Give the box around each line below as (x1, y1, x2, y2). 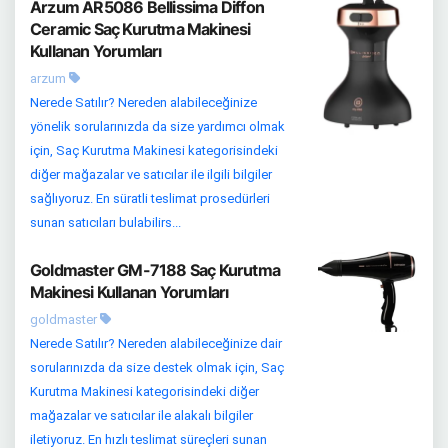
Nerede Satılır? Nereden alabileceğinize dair (30, 336, 282, 351)
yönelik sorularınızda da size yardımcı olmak (30, 119, 285, 134)
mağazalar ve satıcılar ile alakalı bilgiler (30, 408, 253, 423)
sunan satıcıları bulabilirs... (30, 215, 181, 230)
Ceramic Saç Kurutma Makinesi (30, 19, 251, 39)
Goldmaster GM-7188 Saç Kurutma (30, 260, 280, 280)
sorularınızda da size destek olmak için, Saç (30, 360, 284, 375)
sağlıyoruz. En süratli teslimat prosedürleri (30, 191, 270, 206)
